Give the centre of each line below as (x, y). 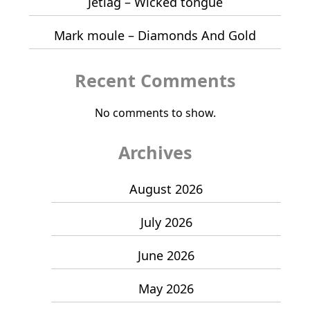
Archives (155, 153)
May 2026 (166, 289)
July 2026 (166, 222)
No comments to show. (155, 113)
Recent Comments (155, 81)
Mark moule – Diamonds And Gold (155, 36)
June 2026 (166, 256)
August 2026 (166, 189)
